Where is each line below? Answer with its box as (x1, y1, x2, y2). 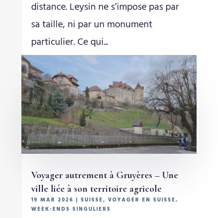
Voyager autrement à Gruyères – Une (31, 169, 178, 181)
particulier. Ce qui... (31, 34, 108, 50)
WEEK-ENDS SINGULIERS (31, 204, 111, 214)
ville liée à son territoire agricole (31, 182, 162, 195)
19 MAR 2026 (31, 195, 73, 204)
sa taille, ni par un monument (31, 17, 152, 33)
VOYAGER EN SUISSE (108, 195, 176, 204)
